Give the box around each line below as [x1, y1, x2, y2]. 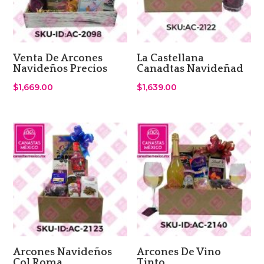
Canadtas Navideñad [137, 63, 244, 75]
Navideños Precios [13, 63, 108, 75]
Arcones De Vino [137, 246, 222, 259]
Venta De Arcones [13, 52, 103, 65]
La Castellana [137, 52, 204, 65]
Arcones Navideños [13, 246, 113, 259]
